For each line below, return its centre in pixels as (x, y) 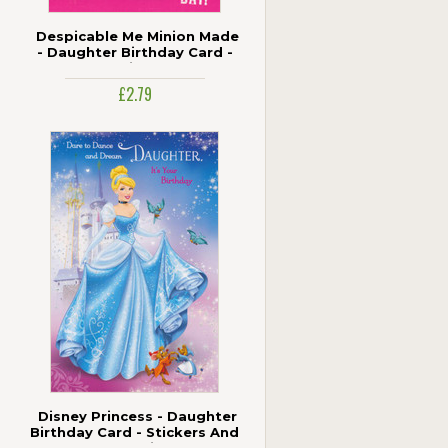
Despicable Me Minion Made (137, 36)
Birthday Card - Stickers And (134, 432)
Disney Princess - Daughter (137, 416)
